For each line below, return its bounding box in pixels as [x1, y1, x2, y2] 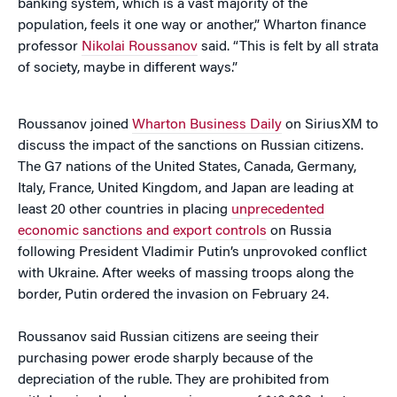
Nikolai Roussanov [82, 40, 198, 54]
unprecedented [231, 203, 324, 217]
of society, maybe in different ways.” [18, 61, 237, 75]
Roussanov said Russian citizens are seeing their [18, 331, 319, 345]
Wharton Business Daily [132, 118, 282, 132]
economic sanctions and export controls [18, 224, 267, 238]
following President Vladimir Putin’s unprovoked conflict [18, 245, 367, 260]
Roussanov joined [18, 118, 132, 132]
